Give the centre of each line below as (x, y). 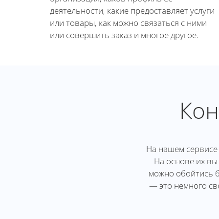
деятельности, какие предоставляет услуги (132, 11)
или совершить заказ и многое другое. (124, 35)
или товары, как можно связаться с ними (128, 23)
